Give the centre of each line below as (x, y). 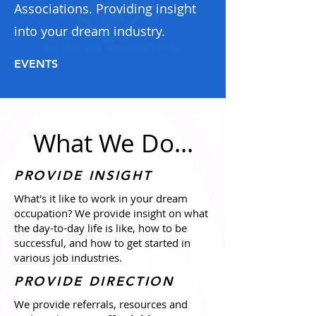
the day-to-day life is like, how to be (101, 228)
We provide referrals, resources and (101, 304)
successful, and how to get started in (102, 243)
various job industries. (68, 257)
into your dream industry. (90, 31)
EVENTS (36, 63)
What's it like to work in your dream (101, 198)
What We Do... (113, 143)
